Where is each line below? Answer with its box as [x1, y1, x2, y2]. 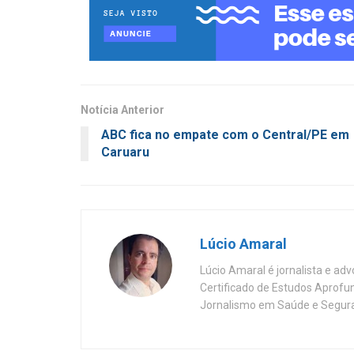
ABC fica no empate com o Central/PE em [101, 127, 349, 143]
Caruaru [101, 145, 149, 160]
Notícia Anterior [81, 104, 164, 117]
